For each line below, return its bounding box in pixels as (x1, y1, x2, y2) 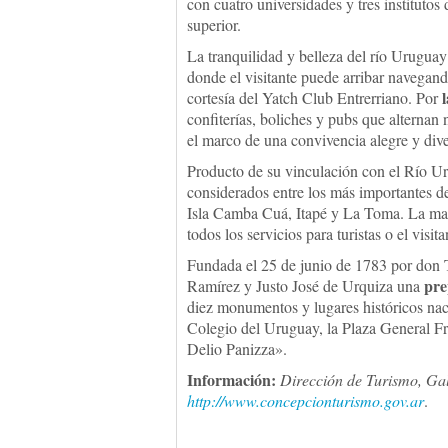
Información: (187, 368, 276, 391)
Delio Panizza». (187, 338, 287, 359)
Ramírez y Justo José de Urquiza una (187, 275, 424, 296)
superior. (187, 14, 241, 35)
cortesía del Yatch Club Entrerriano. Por (187, 87, 442, 108)
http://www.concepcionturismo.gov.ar (187, 390, 424, 411)
